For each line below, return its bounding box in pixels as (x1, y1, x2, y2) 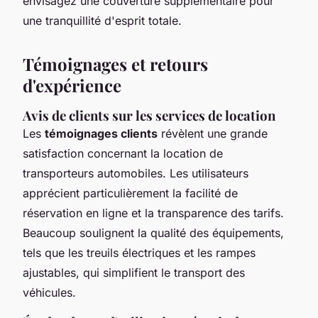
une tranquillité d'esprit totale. (23, 13, 182, 28)
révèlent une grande (158, 126, 268, 141)
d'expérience (23, 73, 121, 97)
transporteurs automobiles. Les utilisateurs (23, 165, 248, 180)
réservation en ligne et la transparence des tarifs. (23, 205, 284, 220)
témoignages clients (45, 126, 158, 141)
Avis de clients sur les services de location (23, 106, 275, 124)
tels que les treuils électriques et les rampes (23, 245, 256, 260)
